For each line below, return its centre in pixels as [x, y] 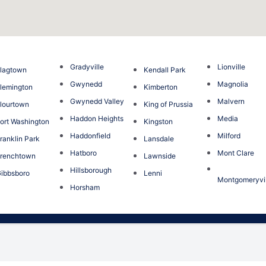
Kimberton [160, 87]
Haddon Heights [96, 119]
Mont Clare [236, 153]
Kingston [158, 122]
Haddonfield [90, 136]
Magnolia [233, 84]
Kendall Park [164, 70]
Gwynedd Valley [97, 102]
